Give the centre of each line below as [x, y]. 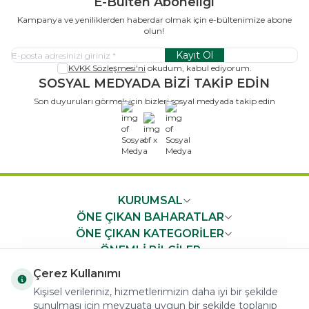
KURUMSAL [150, 201]
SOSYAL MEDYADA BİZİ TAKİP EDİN [154, 84]
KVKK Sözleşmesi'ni [107, 68]
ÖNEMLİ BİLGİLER [150, 250]
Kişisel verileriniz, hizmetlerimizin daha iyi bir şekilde [156, 292]
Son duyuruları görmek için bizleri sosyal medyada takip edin [154, 101]
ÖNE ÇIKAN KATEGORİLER [150, 234]
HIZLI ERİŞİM [150, 267]
